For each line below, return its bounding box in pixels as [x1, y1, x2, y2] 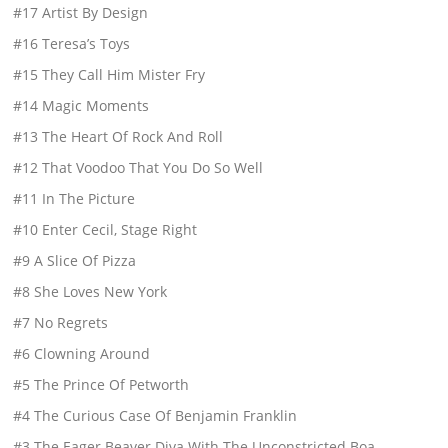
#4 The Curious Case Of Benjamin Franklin [13, 405, 298, 425]
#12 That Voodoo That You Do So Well [13, 157, 264, 177]
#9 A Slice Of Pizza [13, 250, 137, 270]
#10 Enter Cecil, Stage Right [13, 219, 198, 239]
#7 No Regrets [13, 312, 109, 332]
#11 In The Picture [13, 188, 136, 208]
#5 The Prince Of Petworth [13, 374, 190, 394]
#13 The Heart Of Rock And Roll [13, 126, 224, 146]
